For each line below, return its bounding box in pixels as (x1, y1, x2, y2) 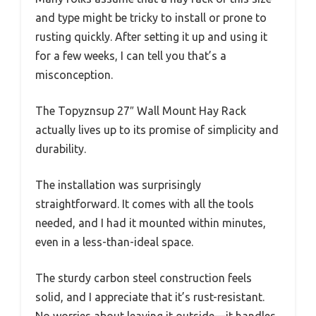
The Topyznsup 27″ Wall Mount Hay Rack (35, 104, 246, 118)
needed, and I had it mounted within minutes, (35, 217, 266, 230)
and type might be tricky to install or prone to (35, 11, 267, 25)
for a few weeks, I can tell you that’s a (35, 49, 226, 63)
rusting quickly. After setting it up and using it (35, 30, 267, 44)
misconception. (35, 68, 113, 82)
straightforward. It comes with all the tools (35, 197, 254, 211)
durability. (35, 142, 86, 156)
